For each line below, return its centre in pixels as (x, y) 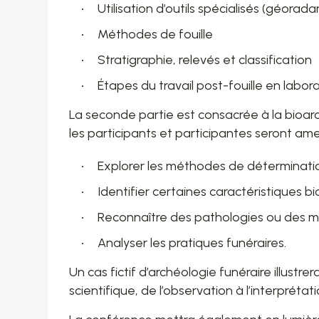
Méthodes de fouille (156, 34)
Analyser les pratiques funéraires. (194, 243)
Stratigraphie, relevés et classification (205, 60)
